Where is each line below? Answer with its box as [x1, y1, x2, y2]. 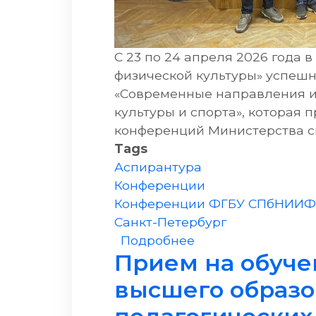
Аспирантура [114, 159, 202, 174]
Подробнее [120, 232, 195, 248]
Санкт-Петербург [114, 214, 226, 229]
